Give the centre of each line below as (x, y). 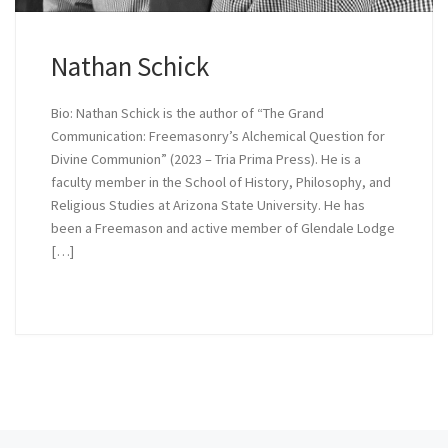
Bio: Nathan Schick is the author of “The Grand (187, 113)
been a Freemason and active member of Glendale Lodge (222, 228)
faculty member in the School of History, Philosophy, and (220, 182)
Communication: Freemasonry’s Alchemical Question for (217, 136)
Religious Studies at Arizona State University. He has (207, 205)
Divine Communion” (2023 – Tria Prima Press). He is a (205, 159)
